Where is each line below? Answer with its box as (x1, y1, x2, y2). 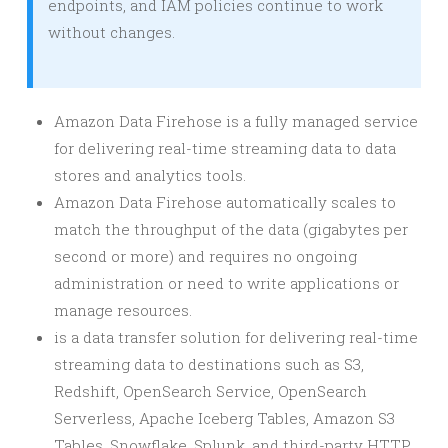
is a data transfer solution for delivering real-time (54, 326, 418, 347)
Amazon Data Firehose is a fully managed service (54, 110, 418, 131)
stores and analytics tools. (54, 164, 246, 185)
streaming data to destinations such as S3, (54, 353, 364, 374)
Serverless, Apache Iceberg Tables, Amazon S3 (54, 407, 395, 428)
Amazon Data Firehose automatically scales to (54, 191, 396, 212)
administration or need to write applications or (54, 272, 399, 293)
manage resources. (54, 299, 192, 320)
